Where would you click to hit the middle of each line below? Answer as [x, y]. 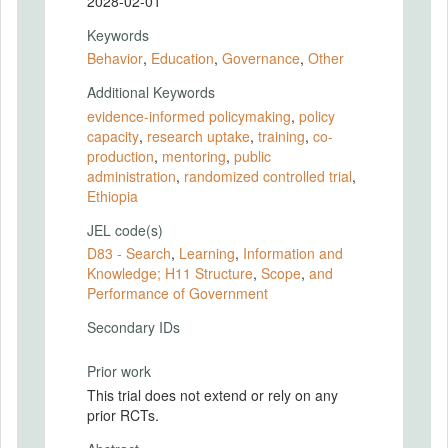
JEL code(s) [125, 229]
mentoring [194, 155]
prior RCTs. [123, 414]
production [120, 155]
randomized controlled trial [268, 175]
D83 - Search [129, 253]
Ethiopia [112, 195]
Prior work [119, 371]
